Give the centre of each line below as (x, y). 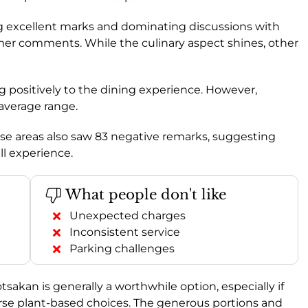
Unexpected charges (128, 215)
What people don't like (144, 194)
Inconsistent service (125, 232)
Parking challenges (122, 248)
